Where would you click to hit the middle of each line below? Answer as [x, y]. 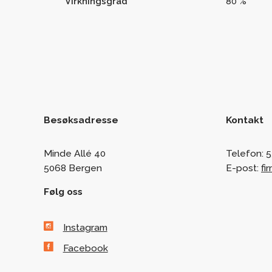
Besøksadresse [81, 120]
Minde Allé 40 [75, 153]
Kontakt [245, 120]
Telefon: [246, 153]
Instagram [85, 227]
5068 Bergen [73, 168]
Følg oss [63, 192]
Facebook [85, 248]
